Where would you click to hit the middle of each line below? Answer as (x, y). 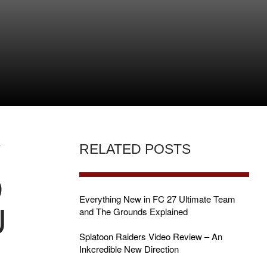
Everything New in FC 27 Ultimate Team (157, 199)
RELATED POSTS (135, 149)
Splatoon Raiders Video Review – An (150, 236)
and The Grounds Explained (133, 211)
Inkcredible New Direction (129, 249)
